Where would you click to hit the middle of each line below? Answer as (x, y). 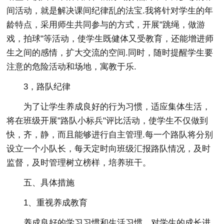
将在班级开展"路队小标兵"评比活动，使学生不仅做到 (107, 120)
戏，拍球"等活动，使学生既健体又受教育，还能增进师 (110, 38)
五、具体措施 (49, 182)
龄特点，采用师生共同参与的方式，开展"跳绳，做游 (106, 24)
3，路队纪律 (47, 86)
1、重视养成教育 (56, 202)
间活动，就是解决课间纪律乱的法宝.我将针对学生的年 (110, 10)
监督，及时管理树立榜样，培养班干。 (79, 162)
